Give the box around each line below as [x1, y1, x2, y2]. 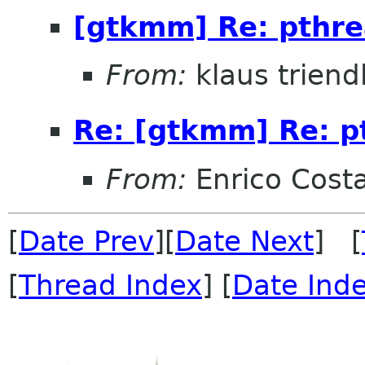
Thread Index [19, 268, 202, 301]
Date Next [175, 224, 314, 257]
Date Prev [19, 224, 154, 257]
